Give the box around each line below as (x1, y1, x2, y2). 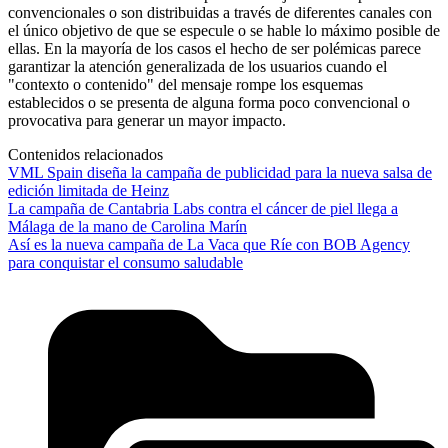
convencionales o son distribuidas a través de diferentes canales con (8, 3, 432, 21)
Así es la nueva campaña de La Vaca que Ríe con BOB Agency (8, 235, 410, 253)
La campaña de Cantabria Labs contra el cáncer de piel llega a (8, 199, 398, 217)
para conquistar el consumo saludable (8, 253, 243, 271)
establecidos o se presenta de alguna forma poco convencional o (8, 93, 410, 111)
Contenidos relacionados (8, 145, 163, 163)
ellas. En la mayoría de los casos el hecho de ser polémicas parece (8, 39, 421, 57)
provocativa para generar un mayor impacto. (8, 111, 286, 129)
